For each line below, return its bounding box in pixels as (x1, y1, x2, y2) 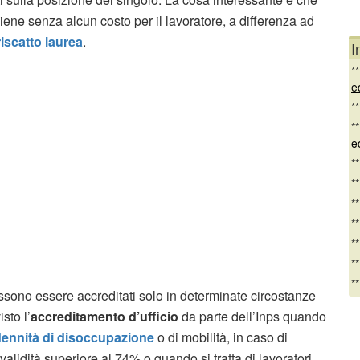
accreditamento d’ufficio (31, 306, 178, 325)
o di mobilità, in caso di (154, 327, 288, 346)
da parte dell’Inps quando (178, 306, 326, 325)
